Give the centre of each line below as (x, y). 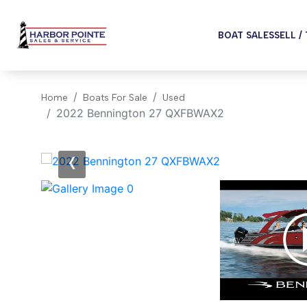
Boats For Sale (115, 98)
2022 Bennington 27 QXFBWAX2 (140, 113)
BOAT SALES (246, 35)
